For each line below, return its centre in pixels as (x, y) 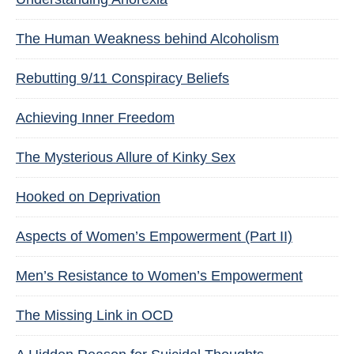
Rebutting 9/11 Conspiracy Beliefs (122, 78)
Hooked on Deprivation (88, 197)
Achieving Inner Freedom (95, 118)
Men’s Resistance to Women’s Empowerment (159, 276)
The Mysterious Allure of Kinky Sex (126, 157)
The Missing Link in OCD (94, 315)
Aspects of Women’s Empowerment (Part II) (154, 236)
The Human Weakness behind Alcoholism (147, 39)
